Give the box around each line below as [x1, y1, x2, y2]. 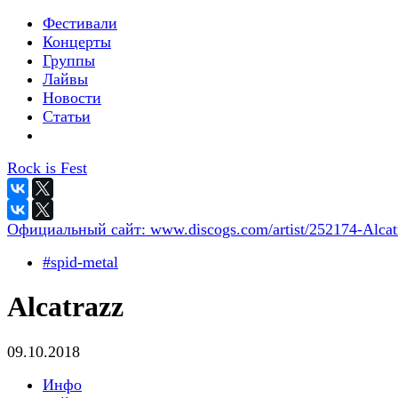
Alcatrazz [7, 291, 123, 323]
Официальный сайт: [7, 220, 150, 238]
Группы [43, 52, 95, 69]
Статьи [43, 107, 91, 125]
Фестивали [43, 14, 117, 32]
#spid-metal [43, 253, 118, 271]
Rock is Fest [7, 159, 87, 177]
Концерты [43, 33, 111, 51]
